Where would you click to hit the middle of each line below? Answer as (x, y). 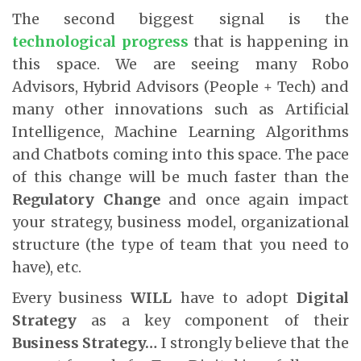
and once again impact (255, 199)
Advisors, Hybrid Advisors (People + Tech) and (180, 86)
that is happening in (269, 41)
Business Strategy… (85, 342)
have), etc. (47, 267)
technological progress (100, 41)
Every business (72, 297)
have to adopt (234, 297)
